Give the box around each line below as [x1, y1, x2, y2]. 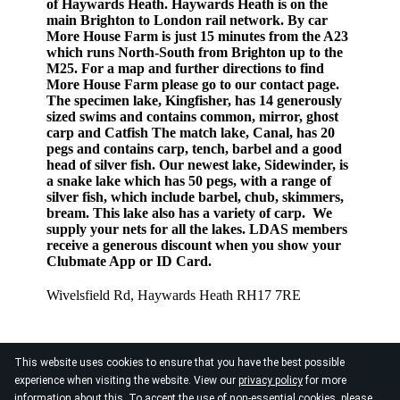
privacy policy [238, 374, 303, 387]
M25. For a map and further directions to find [46, 61, 325, 76]
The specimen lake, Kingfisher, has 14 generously [46, 93, 343, 108]
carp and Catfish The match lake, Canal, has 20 [46, 125, 336, 140]
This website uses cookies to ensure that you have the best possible [14, 356, 345, 369]
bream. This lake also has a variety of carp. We [46, 205, 333, 221]
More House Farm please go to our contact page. [46, 77, 340, 92]
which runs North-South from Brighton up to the [46, 45, 344, 60]
